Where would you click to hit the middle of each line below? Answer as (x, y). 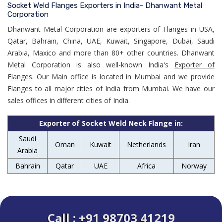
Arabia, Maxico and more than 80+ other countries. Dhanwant (111, 53)
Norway (194, 166)
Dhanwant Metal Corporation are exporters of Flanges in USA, (111, 29)
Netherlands (146, 144)
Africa (146, 166)
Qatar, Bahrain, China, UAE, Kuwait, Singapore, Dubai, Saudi (111, 41)
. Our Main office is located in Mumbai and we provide (123, 76)
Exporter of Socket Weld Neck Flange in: (111, 123)
